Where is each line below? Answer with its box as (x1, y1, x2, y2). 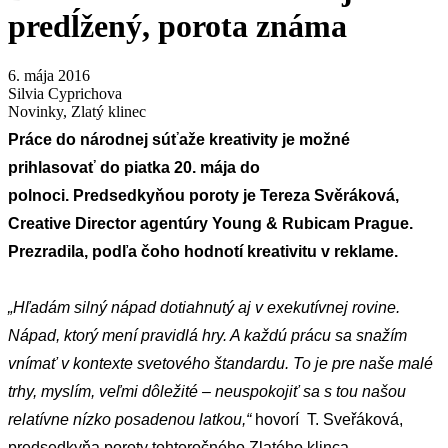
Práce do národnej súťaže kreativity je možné (8, 130, 350, 148)
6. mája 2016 (8, 66, 90, 84)
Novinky (8, 102, 63, 120)
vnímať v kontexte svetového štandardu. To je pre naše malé (8, 354, 433, 372)
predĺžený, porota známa (8, 8, 347, 45)
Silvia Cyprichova (8, 84, 122, 102)
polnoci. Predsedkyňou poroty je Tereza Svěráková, (8, 186, 399, 204)
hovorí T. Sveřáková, (251, 410, 403, 428)
